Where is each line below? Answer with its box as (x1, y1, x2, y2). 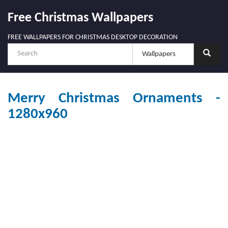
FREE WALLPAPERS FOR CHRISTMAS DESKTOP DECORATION (8, 33, 178, 41)
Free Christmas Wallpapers (8, 11, 153, 25)
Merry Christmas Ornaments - (8, 91, 220, 106)
